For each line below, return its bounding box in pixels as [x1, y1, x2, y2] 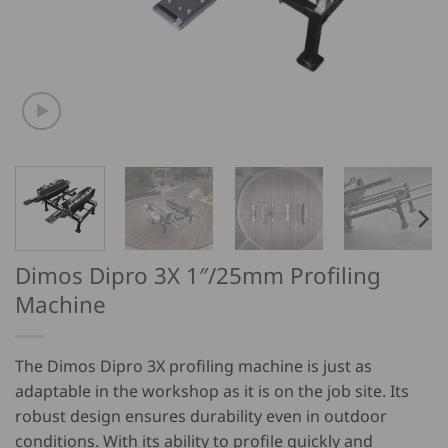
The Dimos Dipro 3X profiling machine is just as [15, 354, 372, 377]
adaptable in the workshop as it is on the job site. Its [15, 379, 409, 402]
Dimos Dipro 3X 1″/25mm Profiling [15, 259, 381, 291]
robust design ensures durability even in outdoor [15, 404, 387, 427]
